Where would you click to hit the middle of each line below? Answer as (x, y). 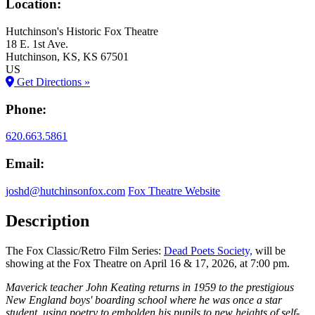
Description (47, 220)
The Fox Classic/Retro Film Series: (85, 250)
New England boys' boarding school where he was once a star (144, 300)
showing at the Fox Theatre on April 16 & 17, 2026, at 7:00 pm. (148, 263)
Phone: (26, 109)
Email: (25, 164)
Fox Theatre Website (174, 191)
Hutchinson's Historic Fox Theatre (82, 31)
